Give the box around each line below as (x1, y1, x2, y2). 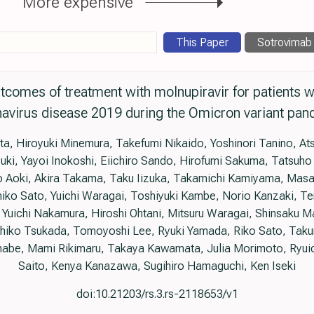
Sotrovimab (257, 35, 312, 49)
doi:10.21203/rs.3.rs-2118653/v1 (76, 286, 238, 301)
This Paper (176, 35, 228, 49)
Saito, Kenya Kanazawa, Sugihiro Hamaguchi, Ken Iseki (18, 258, 296, 273)
